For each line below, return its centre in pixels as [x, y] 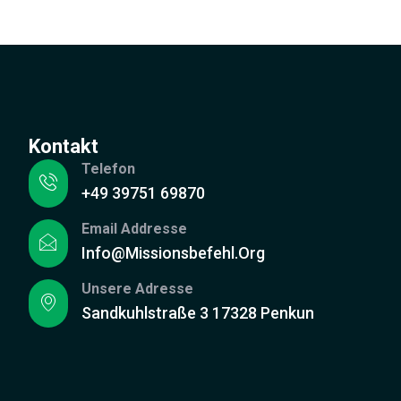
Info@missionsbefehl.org [173, 252]
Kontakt [64, 146]
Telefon [108, 168]
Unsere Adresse [137, 288]
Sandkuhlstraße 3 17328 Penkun [198, 312]
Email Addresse [134, 228]
